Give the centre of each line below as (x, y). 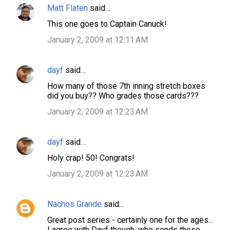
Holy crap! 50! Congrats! (91, 158)
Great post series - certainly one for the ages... (130, 220)
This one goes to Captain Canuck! (107, 24)
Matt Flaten (68, 8)
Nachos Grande (74, 204)
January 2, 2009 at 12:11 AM (98, 40)
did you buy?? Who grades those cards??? (123, 96)
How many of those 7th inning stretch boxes (126, 86)
